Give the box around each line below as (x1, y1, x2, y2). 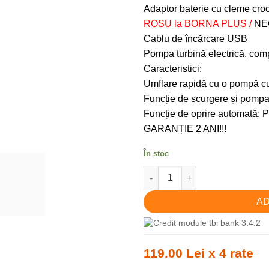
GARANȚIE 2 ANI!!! (144, 123, 226, 134)
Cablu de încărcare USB (144, 33, 247, 44)
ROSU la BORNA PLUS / (144, 18, 254, 29)
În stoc (144, 148, 169, 158)
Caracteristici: (144, 63, 202, 74)
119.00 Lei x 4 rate (144, 246, 253, 261)
